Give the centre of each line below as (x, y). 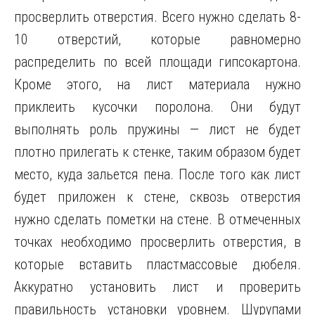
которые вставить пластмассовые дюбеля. (157, 264)
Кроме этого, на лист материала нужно (157, 84)
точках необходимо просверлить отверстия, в (157, 242)
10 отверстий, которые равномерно (157, 39)
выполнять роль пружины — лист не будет (157, 129)
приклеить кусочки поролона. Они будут (157, 107)
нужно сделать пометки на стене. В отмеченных (157, 219)
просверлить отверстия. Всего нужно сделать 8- (157, 17)
